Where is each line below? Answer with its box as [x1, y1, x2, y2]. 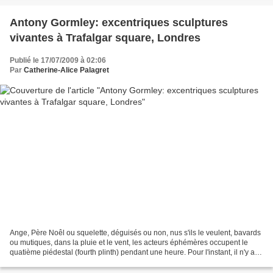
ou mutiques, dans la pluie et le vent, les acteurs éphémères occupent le [10, 238, 248, 247]
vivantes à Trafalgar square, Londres [10, 31, 200, 44]
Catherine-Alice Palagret [24, 65, 109, 74]
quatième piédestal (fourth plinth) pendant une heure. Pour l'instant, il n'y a [10, 248, 255, 257]
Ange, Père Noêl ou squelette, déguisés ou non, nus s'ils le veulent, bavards [10, 229, 261, 238]
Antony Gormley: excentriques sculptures [10, 16, 228, 29]
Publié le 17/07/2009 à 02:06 [10, 55, 106, 65]
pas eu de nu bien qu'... [10, 258, 87, 267]
